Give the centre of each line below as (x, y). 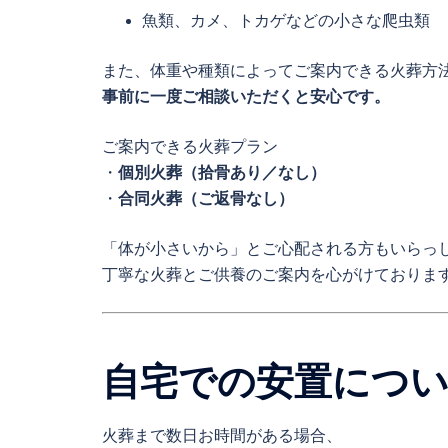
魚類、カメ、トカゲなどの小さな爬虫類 (286, 20)
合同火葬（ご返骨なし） (206, 198)
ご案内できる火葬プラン (190, 146)
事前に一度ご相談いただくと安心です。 (246, 96)
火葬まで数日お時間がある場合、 (222, 436)
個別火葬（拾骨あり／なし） (222, 172)
